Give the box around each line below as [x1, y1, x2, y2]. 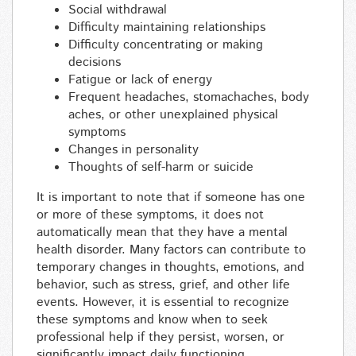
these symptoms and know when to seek [37, 311, 268, 330]
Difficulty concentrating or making [68, 36, 263, 55]
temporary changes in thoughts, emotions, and [37, 258, 304, 277]
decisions [68, 53, 121, 72]
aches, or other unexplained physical [68, 106, 278, 125]
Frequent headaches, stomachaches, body [68, 88, 309, 107]
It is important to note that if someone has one [37, 188, 305, 207]
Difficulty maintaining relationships [68, 18, 269, 37]
